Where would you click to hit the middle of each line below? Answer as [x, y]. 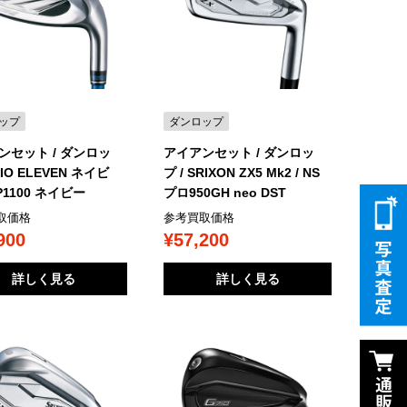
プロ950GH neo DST [225, 192]
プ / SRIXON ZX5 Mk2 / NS [242, 172]
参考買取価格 [199, 217]
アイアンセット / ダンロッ [239, 152]
